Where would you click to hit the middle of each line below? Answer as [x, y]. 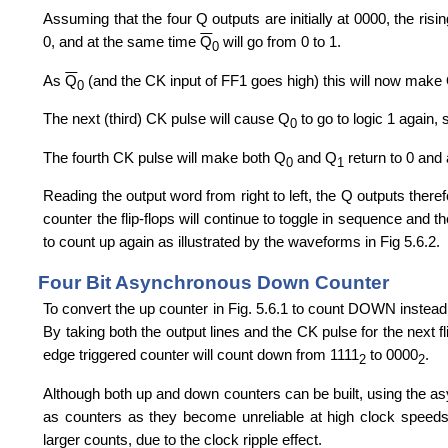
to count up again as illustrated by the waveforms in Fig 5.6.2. [242, 241]
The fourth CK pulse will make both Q [165, 157]
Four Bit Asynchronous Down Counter [213, 282]
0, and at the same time [122, 42]
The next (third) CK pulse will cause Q [167, 119]
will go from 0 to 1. [280, 42]
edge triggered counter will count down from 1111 [201, 355]
